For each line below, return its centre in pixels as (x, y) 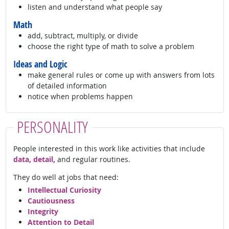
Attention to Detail (61, 222)
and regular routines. (93, 159)
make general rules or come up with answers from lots (121, 75)
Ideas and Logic (40, 64)
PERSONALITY (52, 127)
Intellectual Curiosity (64, 190)
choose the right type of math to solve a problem (111, 47)
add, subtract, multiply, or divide (83, 36)
